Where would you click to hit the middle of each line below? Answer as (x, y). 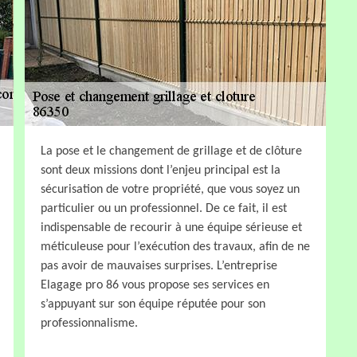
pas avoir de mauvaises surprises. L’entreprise (159, 266)
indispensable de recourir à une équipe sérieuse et (171, 228)
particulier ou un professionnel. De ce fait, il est (164, 208)
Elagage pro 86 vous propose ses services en (155, 285)
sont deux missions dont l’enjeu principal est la (161, 170)
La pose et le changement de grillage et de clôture (171, 151)
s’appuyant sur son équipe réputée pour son (153, 304)
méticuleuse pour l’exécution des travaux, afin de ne (175, 247)
